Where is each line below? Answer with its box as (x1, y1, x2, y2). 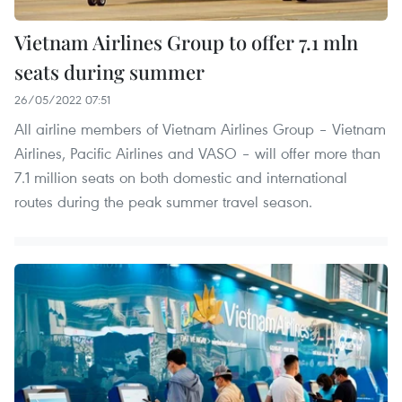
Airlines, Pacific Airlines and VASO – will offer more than (14, 142, 380, 163)
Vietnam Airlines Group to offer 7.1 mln (14, 28, 358, 56)
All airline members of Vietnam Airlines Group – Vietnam (14, 118, 386, 139)
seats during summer (14, 57, 205, 85)
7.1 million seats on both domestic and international (14, 166, 347, 188)
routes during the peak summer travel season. (14, 190, 312, 212)
